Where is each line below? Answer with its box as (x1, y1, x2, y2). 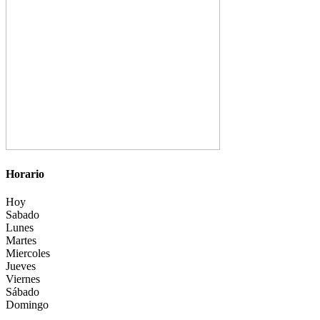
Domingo (6, 299, 49, 311)
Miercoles (6, 247, 50, 260)
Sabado (6, 209, 39, 221)
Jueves (6, 260, 36, 273)
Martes (6, 234, 36, 247)
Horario (6, 167, 44, 180)
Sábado (6, 286, 39, 299)
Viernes (6, 273, 40, 286)
